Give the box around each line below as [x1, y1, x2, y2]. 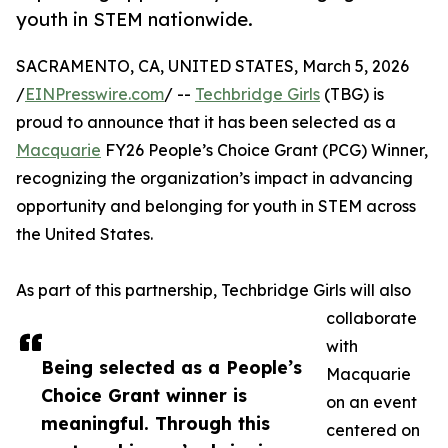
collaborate [326, 308, 417, 329]
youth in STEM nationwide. [16, 8, 253, 31]
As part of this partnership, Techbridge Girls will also [16, 280, 411, 301]
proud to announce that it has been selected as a [16, 112, 396, 133]
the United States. [16, 224, 153, 245]
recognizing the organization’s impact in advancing [16, 168, 413, 189]
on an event [326, 392, 417, 413]
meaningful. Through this [41, 412, 270, 435]
